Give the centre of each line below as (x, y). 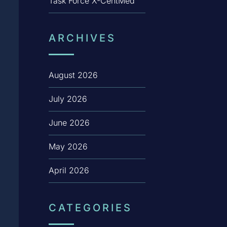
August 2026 (73, 75)
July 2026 (68, 99)
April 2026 (69, 171)
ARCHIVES (82, 38)
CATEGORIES (90, 208)
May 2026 (68, 147)
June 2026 (69, 123)
